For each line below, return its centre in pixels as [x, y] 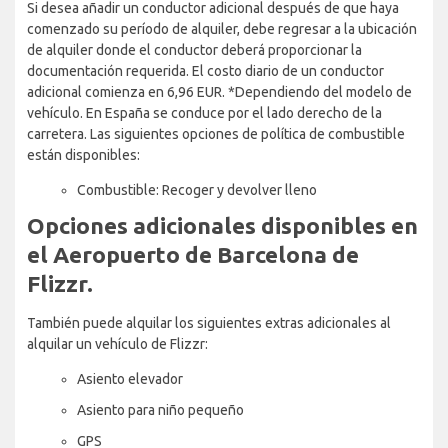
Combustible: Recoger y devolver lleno [197, 189]
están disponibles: [83, 154]
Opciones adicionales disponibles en [222, 225]
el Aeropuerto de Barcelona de [193, 254]
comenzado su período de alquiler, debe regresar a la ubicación [222, 28]
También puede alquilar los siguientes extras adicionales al [209, 322]
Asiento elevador [130, 378]
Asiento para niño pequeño [160, 409]
